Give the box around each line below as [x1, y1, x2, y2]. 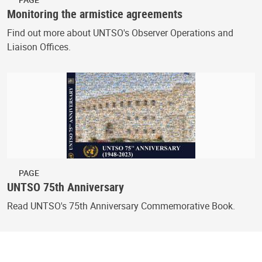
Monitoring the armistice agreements [7, 5, 182, 22]
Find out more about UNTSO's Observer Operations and [7, 26, 233, 39]
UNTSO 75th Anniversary [7, 178, 124, 195]
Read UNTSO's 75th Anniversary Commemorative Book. [7, 199, 235, 212]
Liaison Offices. [7, 40, 71, 53]
